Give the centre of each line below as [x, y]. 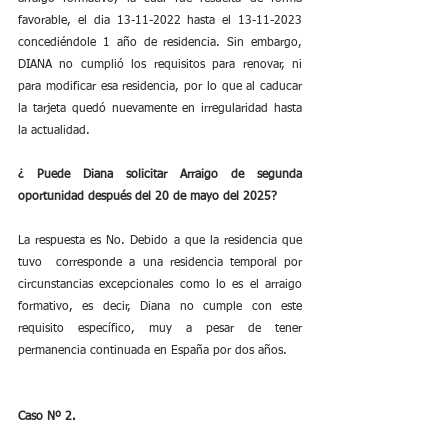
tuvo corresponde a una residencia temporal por [160, 263]
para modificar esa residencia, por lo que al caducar [160, 87]
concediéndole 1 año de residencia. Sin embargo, [160, 43]
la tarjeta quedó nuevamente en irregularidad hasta [160, 109]
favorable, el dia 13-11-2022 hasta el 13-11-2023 [160, 21]
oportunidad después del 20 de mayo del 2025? [147, 197]
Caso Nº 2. [47, 417]
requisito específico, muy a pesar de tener [160, 329]
